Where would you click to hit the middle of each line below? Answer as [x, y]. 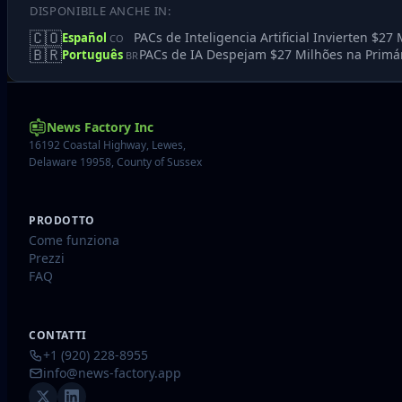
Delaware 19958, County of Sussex [115, 162]
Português [94, 54]
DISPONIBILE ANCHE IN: [100, 11]
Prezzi [47, 258]
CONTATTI [58, 335]
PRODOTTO [62, 220]
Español [86, 37]
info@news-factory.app [112, 372]
